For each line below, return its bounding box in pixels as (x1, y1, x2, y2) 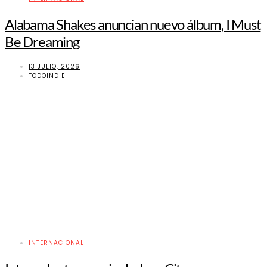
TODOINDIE (29, 72, 65, 81)
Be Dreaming (5, 33, 79, 51)
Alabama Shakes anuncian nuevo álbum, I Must (5, 15, 261, 33)
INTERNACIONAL (29, 238, 84, 248)
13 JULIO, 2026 (29, 62, 80, 72)
